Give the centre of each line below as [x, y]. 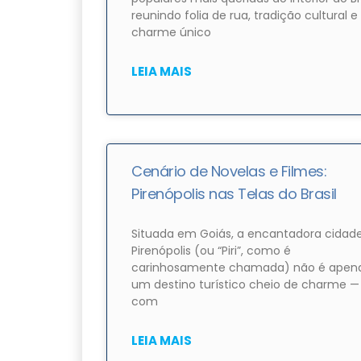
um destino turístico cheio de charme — [245, 285]
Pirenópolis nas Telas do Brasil [234, 194]
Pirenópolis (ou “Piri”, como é [211, 251]
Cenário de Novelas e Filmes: [229, 172]
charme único [171, 33]
